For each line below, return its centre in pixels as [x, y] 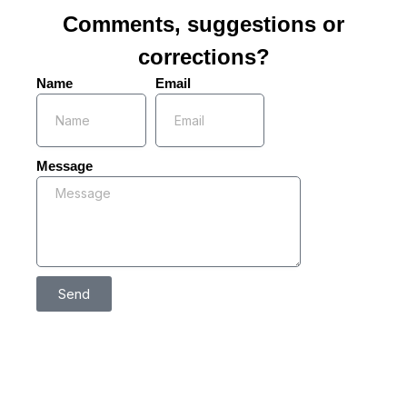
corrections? [203, 56]
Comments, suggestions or [203, 24]
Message [65, 165]
